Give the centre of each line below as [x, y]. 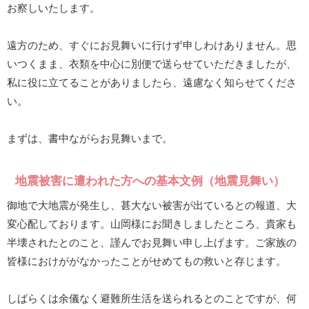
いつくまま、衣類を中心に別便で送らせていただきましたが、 [152, 64]
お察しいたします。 [53, 8]
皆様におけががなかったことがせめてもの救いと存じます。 [147, 261]
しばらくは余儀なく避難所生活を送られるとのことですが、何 [152, 299]
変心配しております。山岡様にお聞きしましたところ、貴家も [152, 224]
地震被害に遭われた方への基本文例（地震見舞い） [150, 181]
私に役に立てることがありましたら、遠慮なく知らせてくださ [152, 83]
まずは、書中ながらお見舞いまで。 [90, 139]
